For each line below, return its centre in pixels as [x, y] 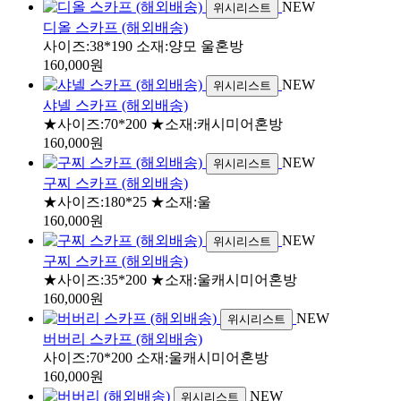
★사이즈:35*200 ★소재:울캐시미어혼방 [170, 279]
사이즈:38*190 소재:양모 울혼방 [143, 46]
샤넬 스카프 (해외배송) [115, 105]
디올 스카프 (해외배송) [115, 27]
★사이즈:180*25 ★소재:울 [127, 201]
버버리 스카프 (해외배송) [123, 338]
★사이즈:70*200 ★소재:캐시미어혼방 [163, 124]
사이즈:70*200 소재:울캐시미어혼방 [156, 357]
